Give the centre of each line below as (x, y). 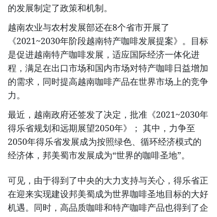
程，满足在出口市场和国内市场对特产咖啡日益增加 (108, 68)
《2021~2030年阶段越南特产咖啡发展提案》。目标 (108, 41)
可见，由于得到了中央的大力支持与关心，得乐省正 (108, 180)
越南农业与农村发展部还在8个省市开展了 (89, 27)
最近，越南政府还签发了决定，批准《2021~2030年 (108, 115)
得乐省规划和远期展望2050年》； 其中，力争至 (101, 128)
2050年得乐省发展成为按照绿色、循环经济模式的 (105, 142)
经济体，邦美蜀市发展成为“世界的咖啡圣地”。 (99, 155)
